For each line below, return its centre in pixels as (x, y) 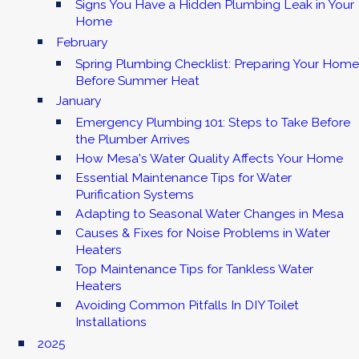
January (79, 101)
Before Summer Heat (137, 80)
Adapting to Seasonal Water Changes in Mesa (209, 213)
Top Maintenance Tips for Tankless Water (194, 269)
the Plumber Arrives (132, 139)
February (82, 42)
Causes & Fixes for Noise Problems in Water (202, 233)
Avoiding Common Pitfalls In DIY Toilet (187, 305)
